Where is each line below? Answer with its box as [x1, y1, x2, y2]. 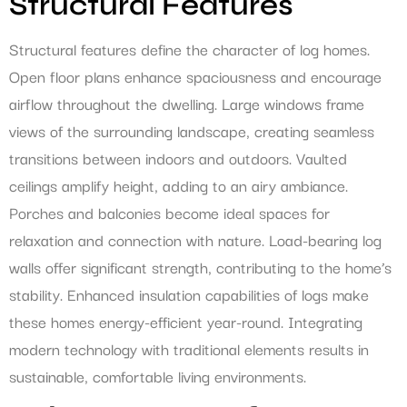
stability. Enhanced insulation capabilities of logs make [9, 281, 369, 306]
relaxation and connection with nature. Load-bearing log [9, 226, 382, 252]
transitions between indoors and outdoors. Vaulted [9, 144, 347, 170]
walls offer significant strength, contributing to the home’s [9, 253, 392, 279]
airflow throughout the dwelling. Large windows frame [9, 90, 364, 115]
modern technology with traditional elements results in [9, 335, 369, 361]
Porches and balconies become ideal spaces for [9, 199, 330, 224]
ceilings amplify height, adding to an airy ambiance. [9, 172, 348, 197]
